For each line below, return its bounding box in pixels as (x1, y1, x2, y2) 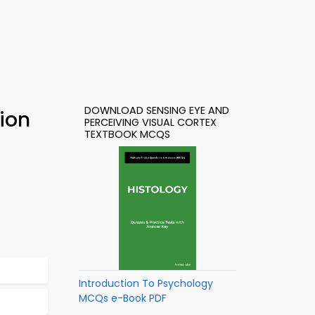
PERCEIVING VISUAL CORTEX (84, 115, 217, 129)
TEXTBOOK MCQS (84, 127, 170, 141)
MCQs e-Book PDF (79, 291, 167, 305)
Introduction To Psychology (79, 276, 213, 290)
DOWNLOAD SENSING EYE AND (84, 103, 229, 117)
